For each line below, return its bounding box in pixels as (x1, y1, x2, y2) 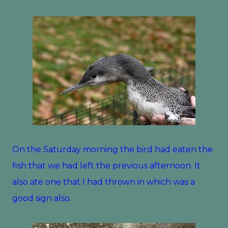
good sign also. (12, 193, 75, 203)
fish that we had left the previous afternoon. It (12, 161, 201, 170)
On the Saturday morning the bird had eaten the (12, 145, 213, 154)
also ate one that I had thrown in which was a (12, 177, 195, 187)
